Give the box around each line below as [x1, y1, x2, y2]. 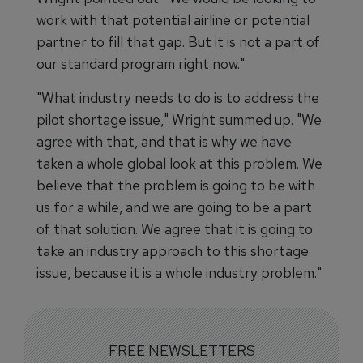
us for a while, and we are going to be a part [36, 198, 312, 217]
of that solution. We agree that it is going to [36, 220, 313, 239]
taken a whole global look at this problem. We [36, 154, 322, 173]
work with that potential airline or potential [36, 11, 310, 30]
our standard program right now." [36, 54, 245, 74]
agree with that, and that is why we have [36, 132, 292, 152]
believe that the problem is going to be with [36, 176, 315, 195]
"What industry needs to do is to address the [36, 88, 319, 108]
